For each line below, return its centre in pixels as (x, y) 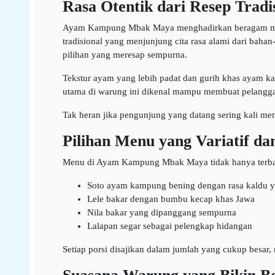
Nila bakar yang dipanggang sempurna (161, 212)
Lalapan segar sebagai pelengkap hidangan (169, 226)
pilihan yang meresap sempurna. (125, 55)
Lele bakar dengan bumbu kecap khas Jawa (171, 199)
